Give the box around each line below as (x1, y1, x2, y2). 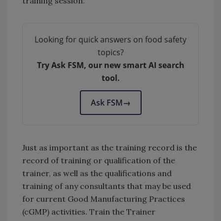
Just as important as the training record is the (22, 142, 197, 152)
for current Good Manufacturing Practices (22, 193, 185, 204)
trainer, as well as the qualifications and (22, 168, 172, 178)
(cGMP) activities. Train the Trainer (22, 206, 155, 217)
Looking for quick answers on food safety (35, 34, 186, 45)
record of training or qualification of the (22, 155, 175, 165)
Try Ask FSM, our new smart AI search (37, 59, 184, 71)
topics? (97, 46, 124, 58)
